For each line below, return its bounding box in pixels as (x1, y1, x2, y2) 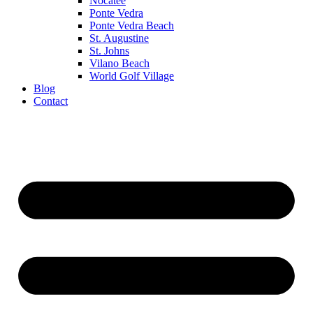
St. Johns (89, 45, 129, 57)
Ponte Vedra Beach (89, 20, 174, 31)
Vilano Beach (89, 57, 150, 69)
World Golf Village (89, 70, 174, 82)
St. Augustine (89, 32, 149, 44)
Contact (34, 95, 68, 107)
